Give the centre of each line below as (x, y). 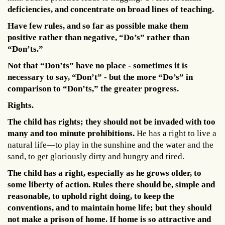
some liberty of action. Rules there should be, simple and (111, 184)
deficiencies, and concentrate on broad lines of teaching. (111, 9)
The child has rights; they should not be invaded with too (111, 122)
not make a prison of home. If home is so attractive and (109, 219)
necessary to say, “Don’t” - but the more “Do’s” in (100, 77)
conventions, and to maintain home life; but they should (109, 207)
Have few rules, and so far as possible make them (98, 26)
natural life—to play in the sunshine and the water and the (110, 145)
